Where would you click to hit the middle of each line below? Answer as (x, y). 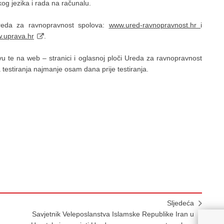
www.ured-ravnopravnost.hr (154, 25)
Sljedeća (180, 203)
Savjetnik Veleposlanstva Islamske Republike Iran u (113, 214)
